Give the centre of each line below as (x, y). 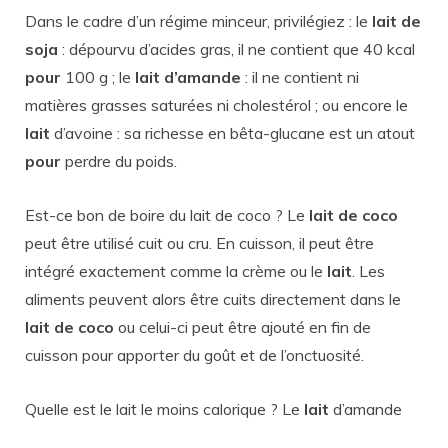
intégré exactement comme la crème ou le (176, 270)
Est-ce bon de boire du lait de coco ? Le (167, 214)
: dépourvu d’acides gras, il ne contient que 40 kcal (236, 48)
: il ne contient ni (300, 76)
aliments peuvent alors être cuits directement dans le (213, 298)
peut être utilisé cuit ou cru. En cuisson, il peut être (199, 242)
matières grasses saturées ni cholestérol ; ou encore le (216, 104)
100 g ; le (98, 76)
